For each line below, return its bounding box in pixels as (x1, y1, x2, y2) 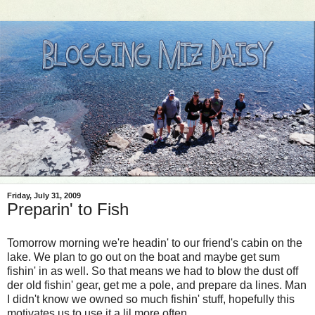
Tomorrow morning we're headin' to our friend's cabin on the (7, 237, 302, 250)
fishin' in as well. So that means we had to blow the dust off (7, 265, 298, 278)
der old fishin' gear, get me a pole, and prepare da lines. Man (7, 279, 307, 292)
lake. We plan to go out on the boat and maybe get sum (7, 251, 280, 264)
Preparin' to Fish (7, 200, 129, 219)
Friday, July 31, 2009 (7, 191, 81, 200)
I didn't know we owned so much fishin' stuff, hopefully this (7, 293, 295, 306)
